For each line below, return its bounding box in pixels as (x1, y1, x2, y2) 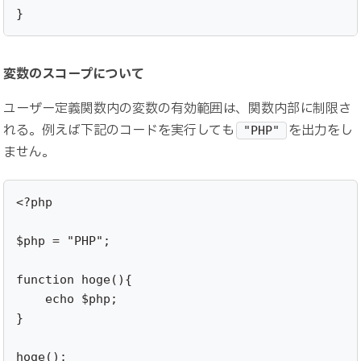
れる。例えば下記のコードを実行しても (3, 121, 235, 141)
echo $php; (16, 293, 118, 306)
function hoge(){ (16, 273, 133, 287)
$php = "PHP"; (16, 234, 111, 248)
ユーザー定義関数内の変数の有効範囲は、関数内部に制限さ (3, 99, 352, 119)
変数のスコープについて (3, 64, 145, 85)
